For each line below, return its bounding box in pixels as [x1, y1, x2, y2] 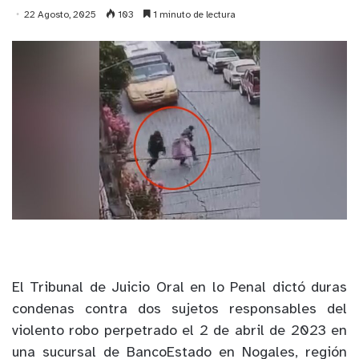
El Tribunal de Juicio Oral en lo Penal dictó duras [12, 280, 347, 296]
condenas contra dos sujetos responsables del [12, 302, 347, 318]
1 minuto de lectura [151, 10, 236, 21]
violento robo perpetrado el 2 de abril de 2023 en [12, 324, 347, 340]
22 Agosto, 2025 [24, 10, 96, 21]
